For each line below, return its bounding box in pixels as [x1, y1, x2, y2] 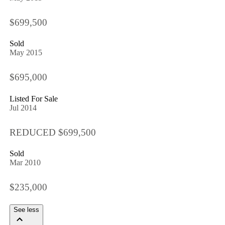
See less [13, 205, 39, 213]
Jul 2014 [9, 103, 37, 112]
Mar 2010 [9, 158, 41, 167]
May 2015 [9, 48, 42, 57]
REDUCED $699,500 [9, 127, 96, 138]
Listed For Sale [9, 94, 58, 103]
